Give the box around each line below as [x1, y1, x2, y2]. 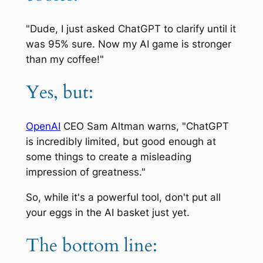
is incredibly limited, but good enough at [25, 135, 216, 147]
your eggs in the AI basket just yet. [25, 206, 190, 218]
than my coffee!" [25, 53, 104, 65]
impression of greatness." [25, 166, 146, 178]
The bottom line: [25, 233, 157, 258]
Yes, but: [25, 80, 93, 105]
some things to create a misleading [25, 150, 191, 163]
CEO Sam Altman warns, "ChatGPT [60, 120, 229, 132]
